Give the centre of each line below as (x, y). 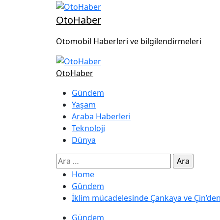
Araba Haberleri (101, 117)
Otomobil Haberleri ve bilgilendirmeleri (129, 41)
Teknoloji (88, 128)
